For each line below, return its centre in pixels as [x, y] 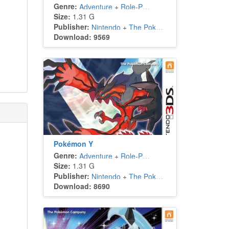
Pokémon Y [73, 144]
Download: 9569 [82, 37]
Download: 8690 [82, 186]
